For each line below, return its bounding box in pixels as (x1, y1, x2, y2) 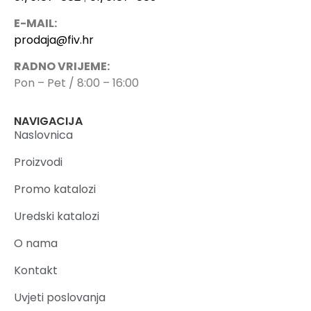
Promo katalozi (14, 180, 96, 197)
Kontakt (14, 262, 58, 278)
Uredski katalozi (14, 208, 99, 224)
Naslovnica (14, 126, 73, 143)
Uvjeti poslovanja (14, 289, 106, 305)
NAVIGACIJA (14, 112, 83, 129)
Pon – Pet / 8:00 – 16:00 (14, 75, 139, 92)
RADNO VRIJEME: (14, 58, 110, 75)
